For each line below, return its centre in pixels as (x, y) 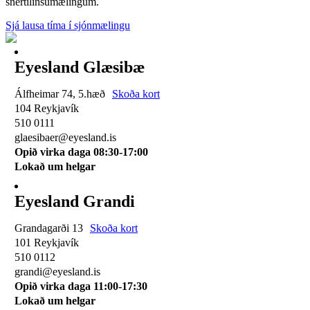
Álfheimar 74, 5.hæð (61, 94)
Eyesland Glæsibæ (79, 67)
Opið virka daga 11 (59, 286)
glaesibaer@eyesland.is (65, 138)
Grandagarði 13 (50, 228)
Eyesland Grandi (74, 202)
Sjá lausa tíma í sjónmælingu (68, 26)
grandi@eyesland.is (57, 272)
